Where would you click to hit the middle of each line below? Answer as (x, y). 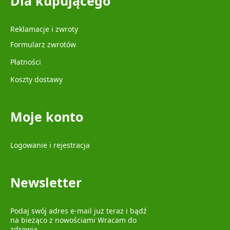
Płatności (26, 62)
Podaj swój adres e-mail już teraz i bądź (79, 210)
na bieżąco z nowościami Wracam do (73, 220)
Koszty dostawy (36, 79)
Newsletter (46, 182)
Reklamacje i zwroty (44, 29)
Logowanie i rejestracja (50, 145)
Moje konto (47, 116)
